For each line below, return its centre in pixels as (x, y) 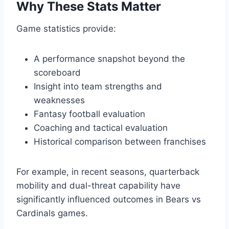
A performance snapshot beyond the (109, 59)
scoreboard (57, 73)
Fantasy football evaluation (89, 114)
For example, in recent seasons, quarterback (108, 172)
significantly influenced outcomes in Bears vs (109, 200)
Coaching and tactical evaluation (101, 128)
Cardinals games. (52, 213)
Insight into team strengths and (98, 87)
